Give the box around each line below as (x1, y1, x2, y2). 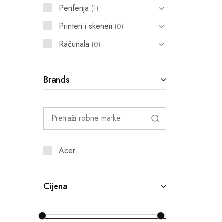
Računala (59, 38, 89, 50)
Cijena (43, 180, 68, 193)
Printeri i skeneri (59, 20, 112, 32)
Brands (43, 73, 70, 86)
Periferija (59, 2, 89, 14)
